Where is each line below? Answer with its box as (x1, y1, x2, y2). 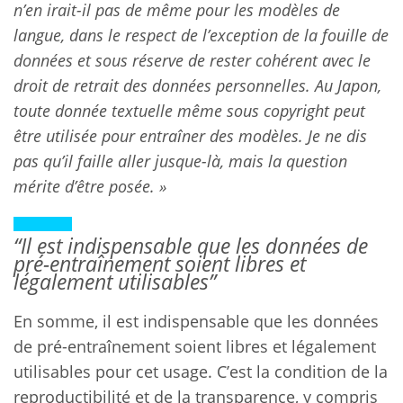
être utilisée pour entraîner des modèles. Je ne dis (13, 124, 367, 147)
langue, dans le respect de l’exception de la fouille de (13, 23, 389, 46)
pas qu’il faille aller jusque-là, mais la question (13, 149, 347, 172)
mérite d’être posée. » (13, 175, 166, 197)
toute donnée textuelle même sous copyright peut (13, 99, 365, 121)
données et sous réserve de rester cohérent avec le (13, 49, 371, 71)
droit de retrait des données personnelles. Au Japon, (13, 74, 381, 96)
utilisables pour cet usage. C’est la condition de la (13, 360, 388, 382)
